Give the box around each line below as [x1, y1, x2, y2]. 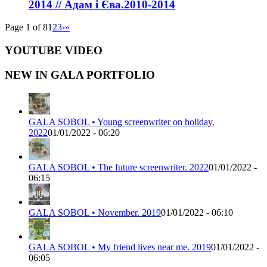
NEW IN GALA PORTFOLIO [5, 68, 155, 81]
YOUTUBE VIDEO [5, 44, 103, 57]
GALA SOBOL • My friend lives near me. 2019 [29, 241, 211, 252]
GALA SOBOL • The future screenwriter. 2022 [29, 162, 209, 172]
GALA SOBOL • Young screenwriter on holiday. [29, 116, 215, 127]
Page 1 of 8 [5, 22, 48, 33]
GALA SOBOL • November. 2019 [29, 207, 161, 218]
